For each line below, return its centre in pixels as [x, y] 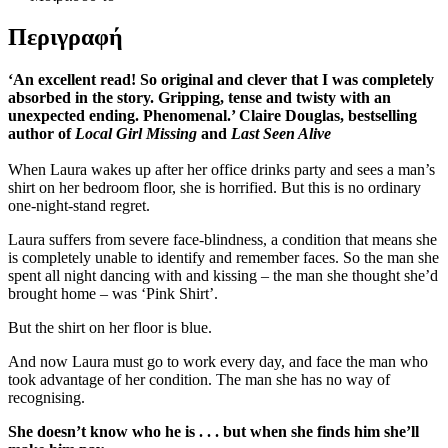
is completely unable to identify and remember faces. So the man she [223, 258]
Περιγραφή [65, 37]
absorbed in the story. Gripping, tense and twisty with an [199, 98]
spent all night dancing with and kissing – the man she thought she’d [223, 276]
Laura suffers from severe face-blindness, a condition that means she [222, 240]
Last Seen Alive [281, 134]
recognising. [46, 398]
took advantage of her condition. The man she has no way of [199, 380]
